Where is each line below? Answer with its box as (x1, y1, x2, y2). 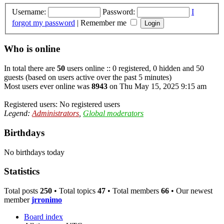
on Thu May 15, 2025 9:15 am (107, 82, 206, 91)
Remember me (80, 18, 128, 27)
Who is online (4, 43, 60, 54)
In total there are (4, 64, 57, 73)
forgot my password (12, 18, 75, 27)
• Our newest (169, 186, 212, 195)
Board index (24, 212, 63, 221)
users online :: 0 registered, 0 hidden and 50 (65, 64, 204, 73)
